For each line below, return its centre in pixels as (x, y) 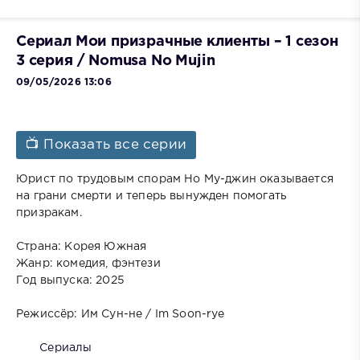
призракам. (49, 213)
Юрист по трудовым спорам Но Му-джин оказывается (175, 179)
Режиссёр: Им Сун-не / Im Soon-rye (121, 314)
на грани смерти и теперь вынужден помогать (152, 196)
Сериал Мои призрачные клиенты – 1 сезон (177, 42)
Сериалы (66, 348)
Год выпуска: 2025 (70, 280)
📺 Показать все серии (106, 145)
